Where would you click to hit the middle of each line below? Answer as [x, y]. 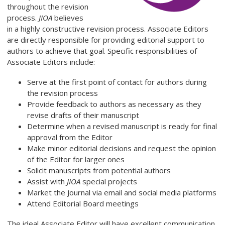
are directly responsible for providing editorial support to [106, 40]
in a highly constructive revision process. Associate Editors [108, 29]
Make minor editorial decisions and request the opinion [122, 148]
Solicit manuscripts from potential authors [99, 171]
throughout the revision [48, 7]
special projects [109, 182]
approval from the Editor [70, 137]
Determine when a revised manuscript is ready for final [122, 126]
